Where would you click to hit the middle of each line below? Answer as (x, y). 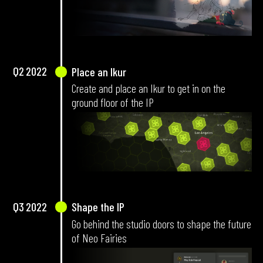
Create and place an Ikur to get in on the (148, 88)
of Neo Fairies (99, 237)
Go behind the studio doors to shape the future (161, 223)
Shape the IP (98, 207)
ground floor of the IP (112, 102)
